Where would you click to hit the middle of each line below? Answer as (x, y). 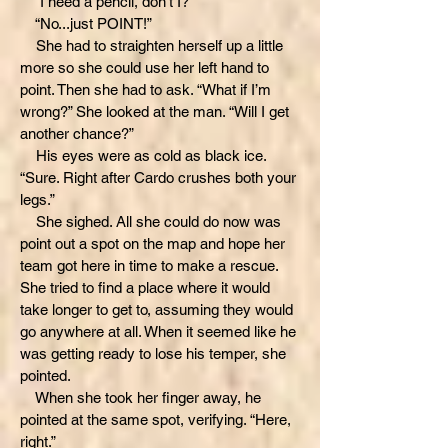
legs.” (37, 199)
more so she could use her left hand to (144, 67)
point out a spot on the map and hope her (152, 243)
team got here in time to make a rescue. (149, 265)
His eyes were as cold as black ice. (143, 155)
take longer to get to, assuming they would (156, 309)
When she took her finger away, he (140, 397)
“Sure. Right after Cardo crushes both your (158, 177)
